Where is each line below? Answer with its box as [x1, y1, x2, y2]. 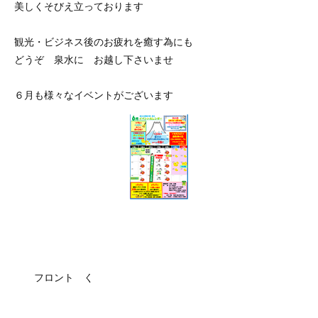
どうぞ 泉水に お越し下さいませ [14, 52, 173, 66]
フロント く [14, 270, 94, 284]
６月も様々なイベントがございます [14, 87, 213, 102]
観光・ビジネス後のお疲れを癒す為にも [14, 34, 193, 48]
